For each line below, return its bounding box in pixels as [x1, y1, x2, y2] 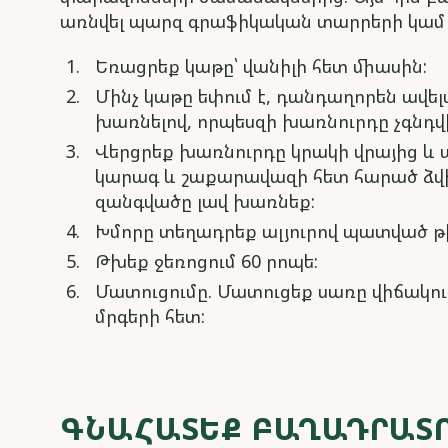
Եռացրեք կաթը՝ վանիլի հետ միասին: [95, 54, 427, 78]
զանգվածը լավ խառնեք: [95, 189, 315, 213]
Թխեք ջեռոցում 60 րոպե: [95, 249, 318, 273]
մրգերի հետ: [95, 304, 205, 328]
